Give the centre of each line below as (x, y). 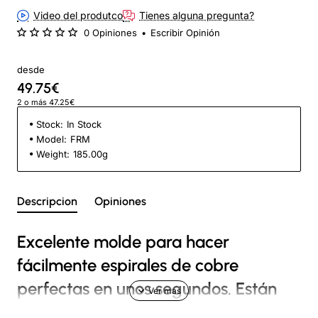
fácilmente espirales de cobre (128, 265)
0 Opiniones (110, 32)
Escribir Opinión (185, 32)
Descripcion (47, 201)
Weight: (53, 154)
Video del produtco (78, 16)
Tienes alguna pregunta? (197, 16)
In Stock (84, 124)
